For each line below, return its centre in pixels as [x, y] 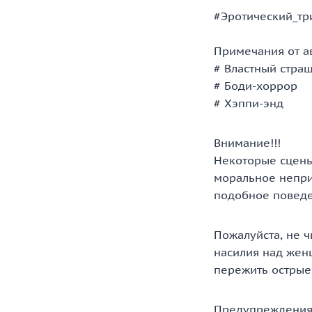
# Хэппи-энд [249, 103]
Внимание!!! [247, 143]
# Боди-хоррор [256, 86]
